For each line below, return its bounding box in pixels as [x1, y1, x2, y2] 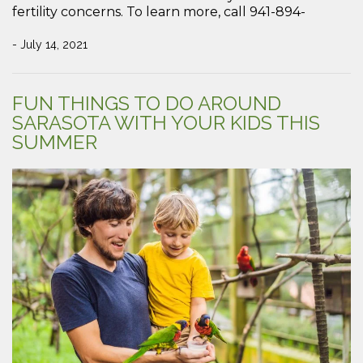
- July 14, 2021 [12, 38, 88, 52]
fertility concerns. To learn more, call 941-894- [12, 4, 305, 20]
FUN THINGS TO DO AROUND [12, 92, 281, 115]
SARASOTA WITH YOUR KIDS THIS [12, 111, 320, 135]
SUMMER [12, 130, 97, 154]
